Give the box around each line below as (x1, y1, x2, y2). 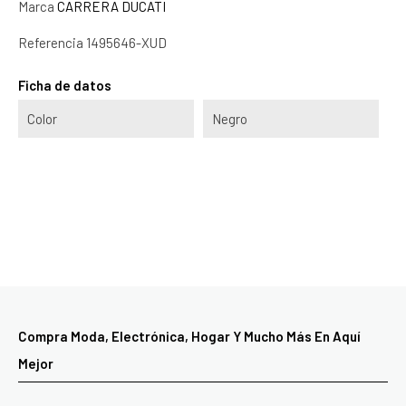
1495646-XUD (86, 34, 167, 51)
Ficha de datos (18, 77, 111, 93)
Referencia (18, 34, 83, 51)
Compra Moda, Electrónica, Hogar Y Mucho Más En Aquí (18, 328, 361, 344)
